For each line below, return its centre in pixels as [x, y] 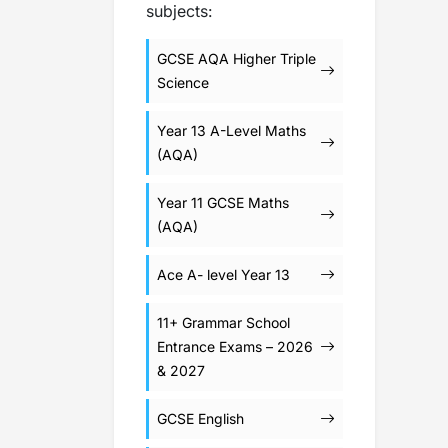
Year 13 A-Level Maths [231, 130]
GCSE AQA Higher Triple [236, 58]
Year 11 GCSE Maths [223, 202]
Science [183, 82]
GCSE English [200, 418]
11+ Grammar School [223, 322]
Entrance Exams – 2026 [235, 346]
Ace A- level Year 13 [223, 274]
